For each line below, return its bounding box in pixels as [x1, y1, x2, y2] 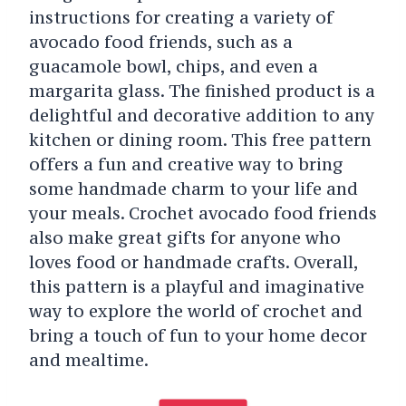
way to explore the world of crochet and [28, 300, 362, 323]
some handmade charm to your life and [28, 178, 358, 200]
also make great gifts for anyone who [28, 227, 341, 249]
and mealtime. [28, 349, 149, 372]
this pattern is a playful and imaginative [28, 275, 364, 298]
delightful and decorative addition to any [28, 104, 374, 127]
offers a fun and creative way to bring [28, 153, 343, 176]
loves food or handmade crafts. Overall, [28, 251, 358, 274]
